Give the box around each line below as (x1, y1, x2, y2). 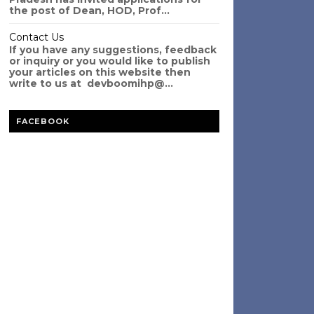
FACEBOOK (15, 116, 69, 126)
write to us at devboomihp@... (8, 77, 173, 90)
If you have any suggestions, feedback (8, 43, 217, 56)
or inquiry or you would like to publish (8, 55, 210, 67)
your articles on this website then (8, 66, 191, 78)
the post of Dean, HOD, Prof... (8, 4, 170, 17)
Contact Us (8, 31, 64, 43)
